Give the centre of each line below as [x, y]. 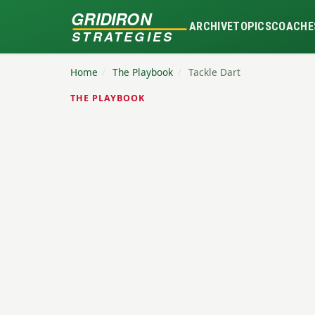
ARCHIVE [211, 26]
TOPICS [252, 26]
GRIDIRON [111, 18]
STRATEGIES [122, 36]
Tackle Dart [215, 72]
